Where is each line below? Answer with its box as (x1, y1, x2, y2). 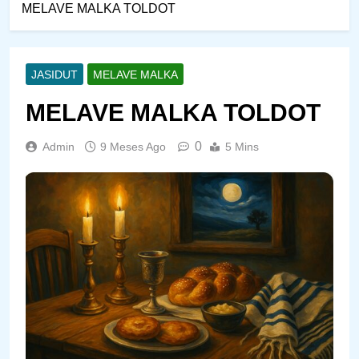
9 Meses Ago (100, 139, 166, 153)
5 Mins (225, 139, 259, 153)
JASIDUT (31, 67, 78, 81)
